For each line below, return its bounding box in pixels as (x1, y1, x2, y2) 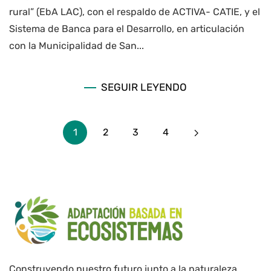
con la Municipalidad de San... (9, 39, 144, 51)
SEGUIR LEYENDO (101, 81, 187, 94)
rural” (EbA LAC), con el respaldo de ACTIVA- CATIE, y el (9, 5, 260, 18)
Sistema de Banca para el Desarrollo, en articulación (9, 22, 244, 34)
